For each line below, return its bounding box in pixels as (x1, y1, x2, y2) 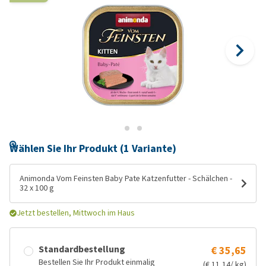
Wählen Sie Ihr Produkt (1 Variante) (9, 141, 176, 156)
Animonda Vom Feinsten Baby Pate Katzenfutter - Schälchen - (20, 173, 232, 184)
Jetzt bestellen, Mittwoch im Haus (17, 207, 135, 218)
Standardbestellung (39, 243, 125, 255)
